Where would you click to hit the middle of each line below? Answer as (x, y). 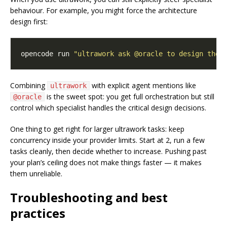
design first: (29, 22)
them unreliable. (36, 174)
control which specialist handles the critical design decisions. (108, 108)
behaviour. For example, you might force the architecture (104, 11)
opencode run (47, 54)
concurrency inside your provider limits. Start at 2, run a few (107, 140)
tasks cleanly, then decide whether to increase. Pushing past (108, 152)
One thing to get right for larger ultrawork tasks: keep (97, 129)
